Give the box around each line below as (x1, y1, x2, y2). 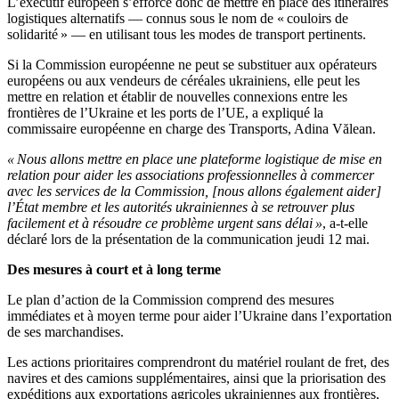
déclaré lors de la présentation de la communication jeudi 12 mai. (7, 232, 370, 248)
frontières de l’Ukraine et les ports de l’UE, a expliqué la (7, 105, 323, 121)
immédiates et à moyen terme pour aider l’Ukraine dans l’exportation (7, 308, 392, 324)
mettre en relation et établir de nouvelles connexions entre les (7, 89, 347, 105)
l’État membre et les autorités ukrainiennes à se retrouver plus (7, 199, 354, 216)
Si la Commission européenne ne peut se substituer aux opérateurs (7, 57, 377, 73)
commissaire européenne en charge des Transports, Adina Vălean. (7, 121, 376, 137)
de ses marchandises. (7, 324, 124, 340)
